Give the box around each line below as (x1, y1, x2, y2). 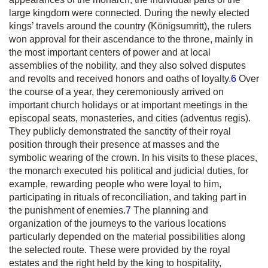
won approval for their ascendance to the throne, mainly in (9, 34, 253, 44)
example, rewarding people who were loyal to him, (9, 179, 221, 189)
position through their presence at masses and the (9, 139, 220, 150)
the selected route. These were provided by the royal (9, 245, 230, 255)
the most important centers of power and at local (9, 47, 211, 57)
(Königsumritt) (148, 21, 207, 31)
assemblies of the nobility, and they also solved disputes (9, 60, 246, 71)
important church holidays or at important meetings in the (9, 100, 248, 110)
